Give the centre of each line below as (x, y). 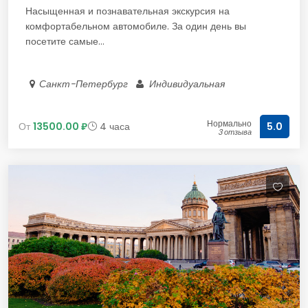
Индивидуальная (187, 84)
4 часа (113, 126)
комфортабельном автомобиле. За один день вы (136, 26)
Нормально (229, 123)
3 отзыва (235, 132)
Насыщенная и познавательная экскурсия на (128, 11)
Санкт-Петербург (86, 84)
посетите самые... (65, 41)
